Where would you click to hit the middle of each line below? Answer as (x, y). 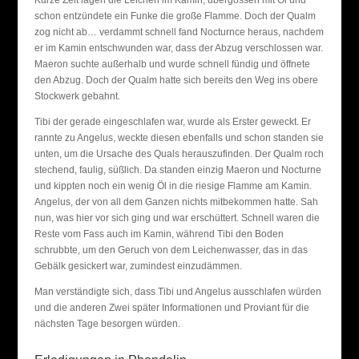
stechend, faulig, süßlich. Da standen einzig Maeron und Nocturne (177, 170)
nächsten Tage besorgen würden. (107, 324)
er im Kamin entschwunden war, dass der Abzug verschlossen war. (178, 48)
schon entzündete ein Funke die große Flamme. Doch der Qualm (175, 16)
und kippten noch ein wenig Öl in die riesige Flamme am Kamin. (173, 186)
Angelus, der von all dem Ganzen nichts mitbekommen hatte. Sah (176, 202)
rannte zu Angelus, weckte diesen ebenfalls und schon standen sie (179, 138)
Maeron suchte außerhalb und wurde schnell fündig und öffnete (172, 64)
